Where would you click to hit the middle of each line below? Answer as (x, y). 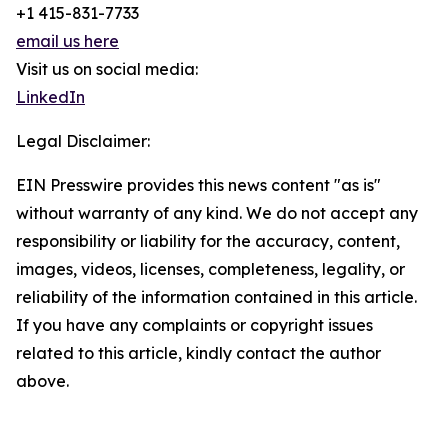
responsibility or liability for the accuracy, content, (208, 241)
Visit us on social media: (107, 69)
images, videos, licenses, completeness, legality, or (210, 269)
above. (42, 381)
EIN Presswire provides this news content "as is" (198, 185)
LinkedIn (50, 97)
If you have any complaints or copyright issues (194, 325)
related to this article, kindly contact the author (198, 353)
